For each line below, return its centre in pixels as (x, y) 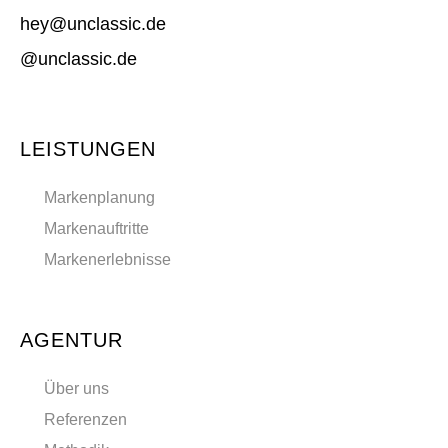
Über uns (76, 389)
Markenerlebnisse (107, 260)
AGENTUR (71, 339)
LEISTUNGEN (87, 148)
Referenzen (85, 420)
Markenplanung (99, 198)
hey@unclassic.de (92, 23)
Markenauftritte (96, 229)
